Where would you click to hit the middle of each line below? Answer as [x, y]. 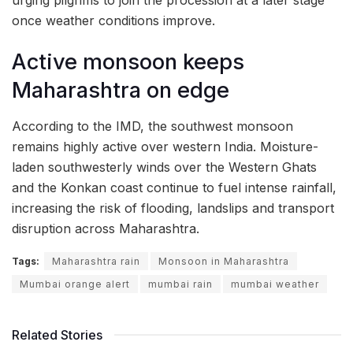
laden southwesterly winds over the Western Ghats [164, 167]
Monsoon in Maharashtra [224, 261]
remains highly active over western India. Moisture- [165, 146]
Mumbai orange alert [75, 284]
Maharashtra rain [96, 261]
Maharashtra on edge [121, 91]
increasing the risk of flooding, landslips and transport [173, 208]
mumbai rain [180, 284]
